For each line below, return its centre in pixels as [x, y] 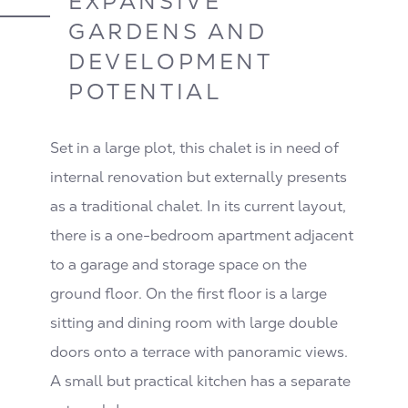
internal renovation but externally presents [199, 177]
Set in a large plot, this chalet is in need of [194, 148]
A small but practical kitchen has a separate [200, 381]
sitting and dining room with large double [194, 322]
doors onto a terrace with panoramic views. [201, 352]
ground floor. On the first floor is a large [189, 293]
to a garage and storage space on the [178, 264]
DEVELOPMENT [170, 61]
